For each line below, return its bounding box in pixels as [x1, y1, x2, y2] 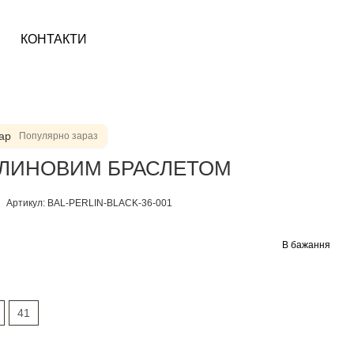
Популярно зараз [19, 130, 98, 141]
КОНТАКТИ [21, 32, 88, 46]
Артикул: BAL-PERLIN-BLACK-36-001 [6, 198, 172, 209]
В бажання [282, 239, 330, 250]
